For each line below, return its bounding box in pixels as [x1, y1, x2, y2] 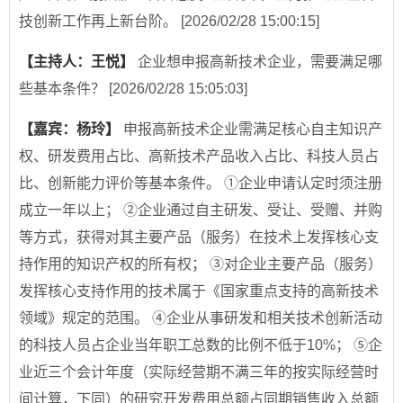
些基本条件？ [19, 81, 109, 97]
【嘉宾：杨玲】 [19, 121, 123, 138]
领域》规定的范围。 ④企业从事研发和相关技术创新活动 [19, 310, 382, 327]
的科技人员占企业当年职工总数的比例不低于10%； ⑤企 [19, 337, 382, 354]
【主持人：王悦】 [19, 54, 138, 70]
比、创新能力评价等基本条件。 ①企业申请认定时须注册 [19, 175, 382, 192]
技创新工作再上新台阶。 [19, 13, 181, 30]
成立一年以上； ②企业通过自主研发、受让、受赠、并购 [19, 202, 382, 219]
